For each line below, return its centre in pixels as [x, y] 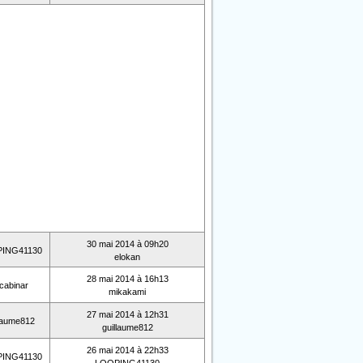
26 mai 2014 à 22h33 [127, 350]
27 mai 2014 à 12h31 [127, 314]
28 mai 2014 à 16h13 [127, 279]
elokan [127, 257]
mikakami [127, 292]
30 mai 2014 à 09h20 [127, 244]
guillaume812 [127, 327]
